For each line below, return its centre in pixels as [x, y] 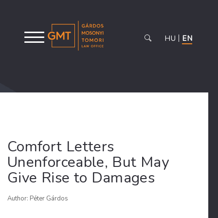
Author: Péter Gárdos [38, 199]
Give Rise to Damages [81, 178]
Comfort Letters [61, 147]
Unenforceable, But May [88, 162]
